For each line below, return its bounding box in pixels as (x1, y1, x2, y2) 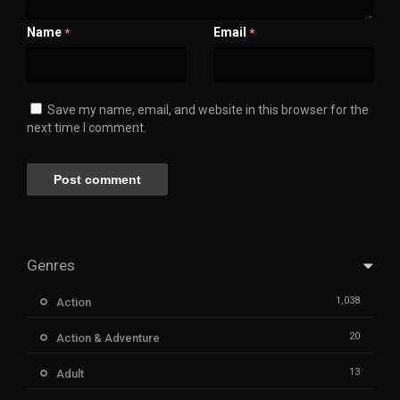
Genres (27, 255, 75, 274)
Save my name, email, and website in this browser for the (47, 102, 369, 117)
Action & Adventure (56, 330, 160, 345)
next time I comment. (27, 120, 146, 135)
